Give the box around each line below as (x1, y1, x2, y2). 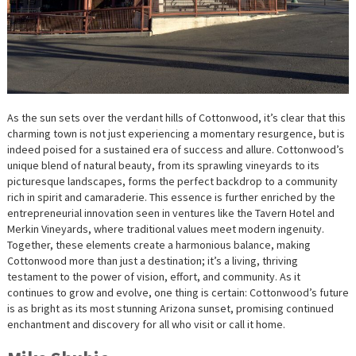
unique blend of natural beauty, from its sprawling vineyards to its (6, 157, 319, 172)
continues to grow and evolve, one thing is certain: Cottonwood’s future (6, 284, 349, 300)
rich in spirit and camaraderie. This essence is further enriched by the (6, 189, 335, 204)
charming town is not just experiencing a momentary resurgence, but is (6, 126, 345, 141)
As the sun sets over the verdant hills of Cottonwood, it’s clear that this (6, 110, 346, 125)
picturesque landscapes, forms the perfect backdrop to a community (6, 173, 338, 188)
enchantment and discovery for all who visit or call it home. (6, 316, 285, 331)
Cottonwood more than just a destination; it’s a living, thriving (6, 253, 298, 268)
